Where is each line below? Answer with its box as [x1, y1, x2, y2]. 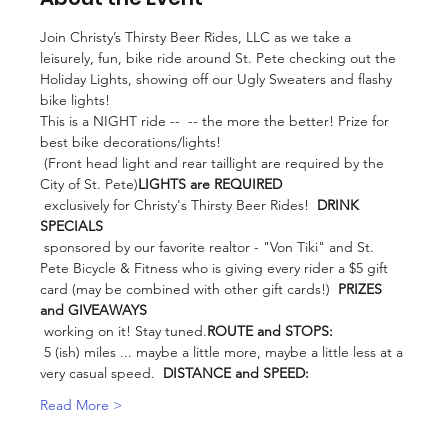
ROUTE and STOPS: [207, 321, 333, 340]
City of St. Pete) [40, 174, 138, 193]
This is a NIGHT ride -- [40, 111, 184, 130]
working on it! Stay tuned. [44, 321, 207, 340]
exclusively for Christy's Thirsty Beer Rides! [44, 195, 317, 214]
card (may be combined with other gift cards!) [40, 279, 338, 298]
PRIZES [338, 279, 386, 298]
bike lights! [40, 90, 118, 109]
